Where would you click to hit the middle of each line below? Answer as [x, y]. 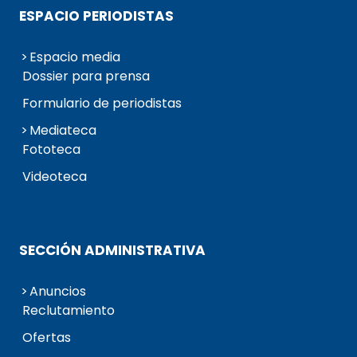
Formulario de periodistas [102, 104]
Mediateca [63, 131]
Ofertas [47, 338]
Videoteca [55, 177]
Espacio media [75, 57]
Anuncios [58, 292]
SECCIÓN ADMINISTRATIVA [112, 251]
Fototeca [51, 150]
